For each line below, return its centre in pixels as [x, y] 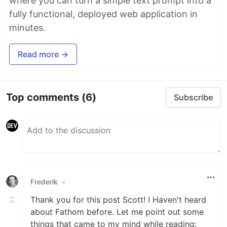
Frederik [44, 181]
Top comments [44, 97]
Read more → [43, 54]
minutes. [27, 28]
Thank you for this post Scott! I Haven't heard [118, 200]
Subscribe [193, 98]
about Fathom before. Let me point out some [117, 212]
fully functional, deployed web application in [103, 14]
